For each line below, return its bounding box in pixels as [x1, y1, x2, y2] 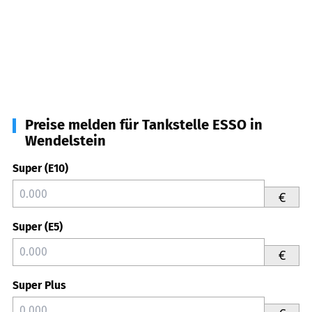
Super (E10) [13, 162, 68, 175]
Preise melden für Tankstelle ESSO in [25, 116, 263, 134]
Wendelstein [25, 132, 106, 150]
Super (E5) [13, 220, 63, 233]
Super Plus [13, 278, 66, 292]
